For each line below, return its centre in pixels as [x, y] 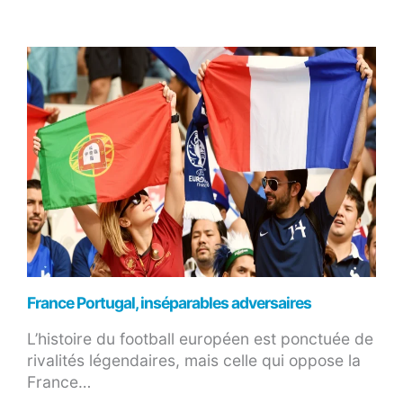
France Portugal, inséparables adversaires [169, 302]
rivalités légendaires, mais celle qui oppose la [194, 360]
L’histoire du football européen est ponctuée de [200, 338]
